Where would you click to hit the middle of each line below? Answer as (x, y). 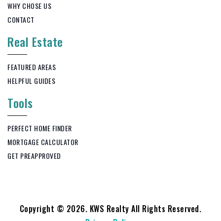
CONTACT (21, 19)
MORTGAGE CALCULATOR (43, 142)
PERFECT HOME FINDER (40, 128)
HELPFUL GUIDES (31, 80)
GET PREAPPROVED (34, 155)
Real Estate (35, 41)
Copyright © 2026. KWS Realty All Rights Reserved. (110, 208)
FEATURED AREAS (32, 67)
